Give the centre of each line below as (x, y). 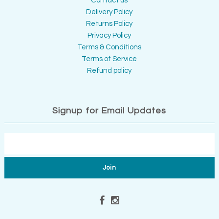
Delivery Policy (109, 12)
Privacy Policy (109, 36)
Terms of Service (109, 59)
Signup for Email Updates (109, 111)
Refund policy (109, 71)
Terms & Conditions (109, 47)
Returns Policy (109, 24)
